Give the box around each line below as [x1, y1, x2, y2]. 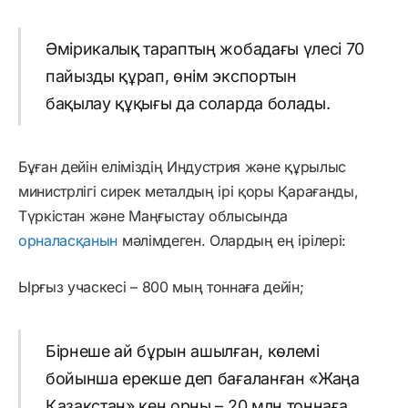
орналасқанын [18, 231, 118, 250]
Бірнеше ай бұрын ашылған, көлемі [45, 341, 320, 361]
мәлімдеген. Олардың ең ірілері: [117, 231, 346, 250]
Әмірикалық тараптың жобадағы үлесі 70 [45, 39, 365, 59]
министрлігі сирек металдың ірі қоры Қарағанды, [18, 182, 359, 201]
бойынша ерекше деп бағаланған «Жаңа [45, 368, 360, 388]
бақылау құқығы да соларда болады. [45, 94, 331, 114]
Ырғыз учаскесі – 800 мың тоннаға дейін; [18, 278, 304, 297]
